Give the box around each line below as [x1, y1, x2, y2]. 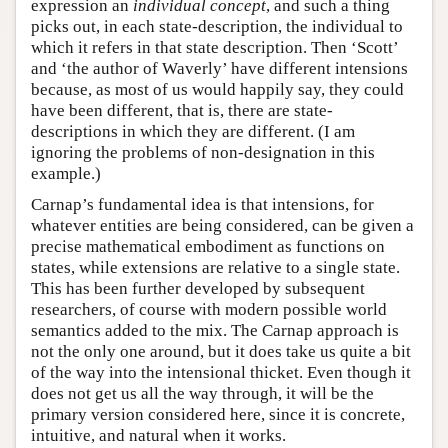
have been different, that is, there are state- [31, 101, 333, 120]
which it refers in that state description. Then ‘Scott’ [31, 38, 398, 57]
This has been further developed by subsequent [31, 279, 365, 298]
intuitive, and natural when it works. [31, 426, 286, 445]
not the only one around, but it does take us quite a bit [31, 342, 411, 361]
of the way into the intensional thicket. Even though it [31, 363, 411, 382]
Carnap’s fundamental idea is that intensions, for [31, 195, 374, 214]
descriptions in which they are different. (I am [31, 122, 355, 141]
